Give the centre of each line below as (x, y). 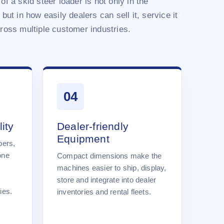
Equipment (83, 138)
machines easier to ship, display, (112, 167)
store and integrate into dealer (107, 179)
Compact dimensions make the (109, 155)
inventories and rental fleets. (104, 191)
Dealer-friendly (93, 126)
